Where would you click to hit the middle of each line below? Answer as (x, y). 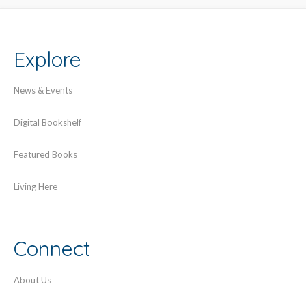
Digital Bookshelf (47, 123)
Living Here (36, 187)
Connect (52, 249)
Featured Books (45, 155)
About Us (32, 280)
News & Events (43, 91)
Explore (47, 59)
